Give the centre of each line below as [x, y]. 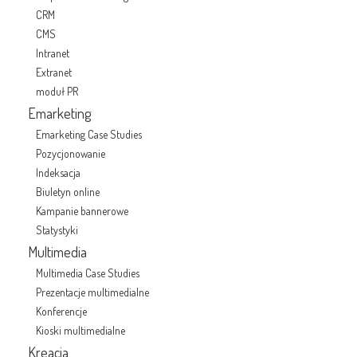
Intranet [53, 53]
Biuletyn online [68, 192]
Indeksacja [58, 173]
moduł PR [57, 91]
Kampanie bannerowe [82, 211]
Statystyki [57, 230]
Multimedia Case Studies [88, 273]
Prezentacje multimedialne [92, 292]
